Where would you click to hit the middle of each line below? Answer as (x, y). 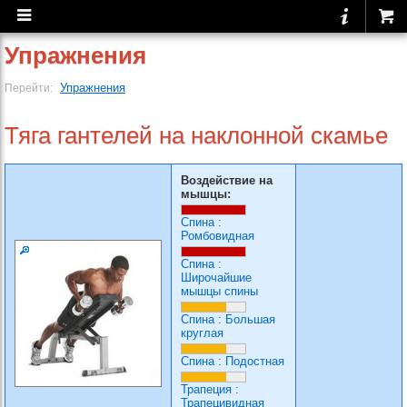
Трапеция (206, 389)
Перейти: (30, 88)
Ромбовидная (218, 236)
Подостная (255, 361)
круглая (202, 333)
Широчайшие (216, 278)
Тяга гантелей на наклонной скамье (196, 135)
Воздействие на (227, 180)
